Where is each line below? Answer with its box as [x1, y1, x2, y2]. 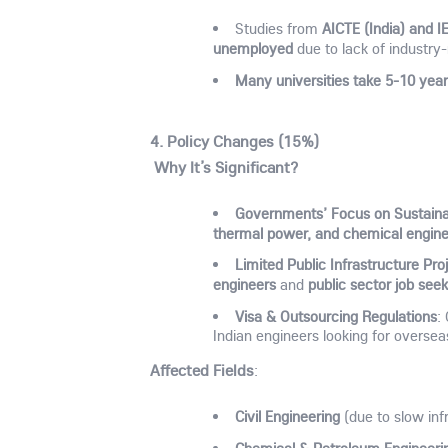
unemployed [213, 38, 294, 59]
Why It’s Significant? [154, 157, 299, 178]
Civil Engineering [234, 405, 340, 426]
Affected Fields [150, 360, 255, 381]
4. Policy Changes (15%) [150, 131, 320, 152]
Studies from [234, 19, 322, 39]
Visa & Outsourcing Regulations [234, 306, 437, 327]
